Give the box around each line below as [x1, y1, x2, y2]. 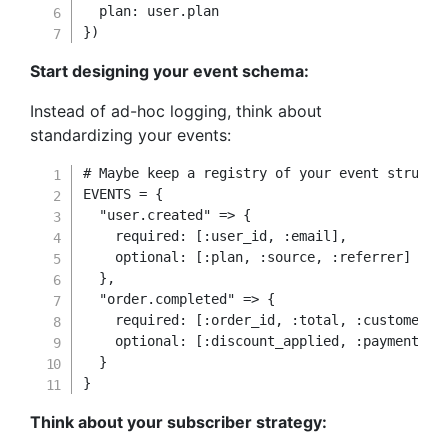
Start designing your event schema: [30, 61, 309, 81]
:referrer [331, 249, 404, 265]
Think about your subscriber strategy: [30, 412, 327, 432]
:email [283, 228, 332, 244]
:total [291, 312, 340, 328]
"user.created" [99, 207, 212, 223]
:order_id [203, 312, 276, 328]
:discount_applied [203, 333, 340, 349]
